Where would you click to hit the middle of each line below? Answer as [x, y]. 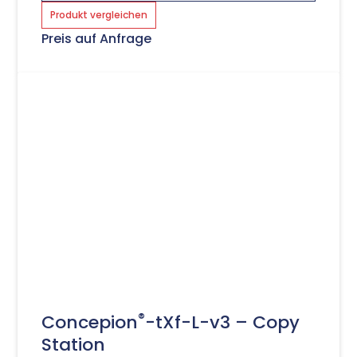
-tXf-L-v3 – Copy [223, 322]
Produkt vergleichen [99, 14]
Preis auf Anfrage [97, 38]
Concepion [90, 322]
